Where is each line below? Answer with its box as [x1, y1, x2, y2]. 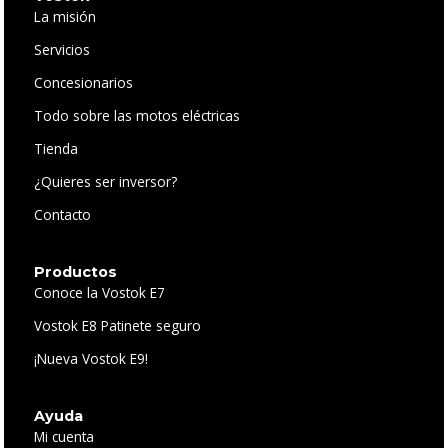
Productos [34, 262, 118, 281]
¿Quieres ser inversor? [34, 171, 178, 191]
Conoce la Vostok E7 [34, 282, 166, 302]
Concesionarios [34, 72, 134, 92]
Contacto [34, 204, 92, 224]
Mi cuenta [34, 426, 95, 446]
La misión [34, 6, 97, 26]
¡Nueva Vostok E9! [34, 348, 149, 368]
